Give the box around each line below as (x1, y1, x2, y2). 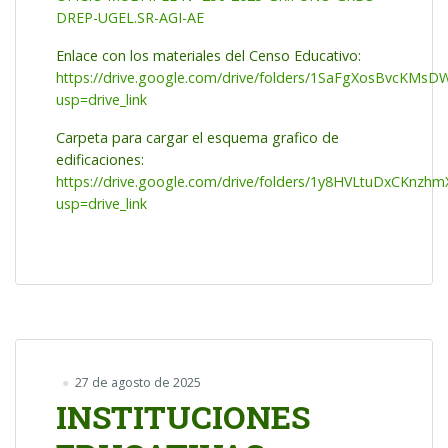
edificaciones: (56, 150, 144, 170)
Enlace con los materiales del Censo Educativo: (56, 46, 361, 66)
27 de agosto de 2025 (74, 373, 201, 391)
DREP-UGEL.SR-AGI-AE (56, 8, 204, 28)
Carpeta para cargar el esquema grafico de (56, 128, 339, 148)
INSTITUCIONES (56, 394, 310, 438)
